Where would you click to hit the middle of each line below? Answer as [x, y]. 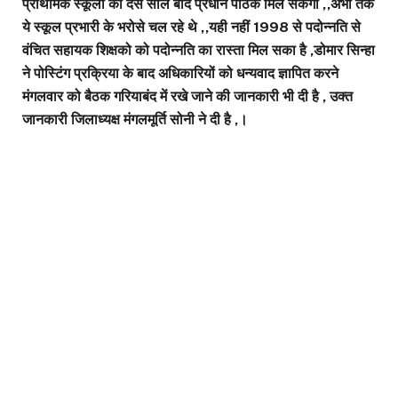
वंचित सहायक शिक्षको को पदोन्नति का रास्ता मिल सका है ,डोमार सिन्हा [199, 50]
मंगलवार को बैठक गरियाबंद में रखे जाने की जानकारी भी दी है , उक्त [187, 96]
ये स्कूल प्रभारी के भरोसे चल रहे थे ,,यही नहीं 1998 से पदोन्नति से [191, 27]
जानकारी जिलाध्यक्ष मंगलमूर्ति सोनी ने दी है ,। [135, 119]
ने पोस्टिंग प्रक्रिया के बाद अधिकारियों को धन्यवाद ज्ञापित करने [180, 73]
